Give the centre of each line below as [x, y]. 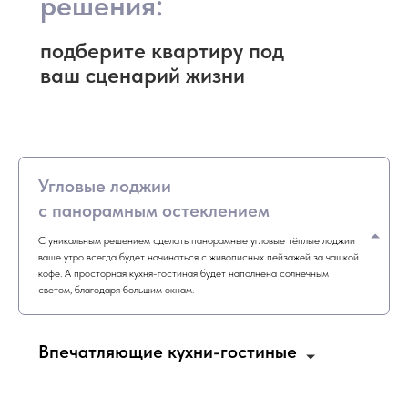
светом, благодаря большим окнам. [116, 290]
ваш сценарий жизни [143, 75]
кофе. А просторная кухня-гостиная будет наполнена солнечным [184, 273]
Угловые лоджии [105, 186]
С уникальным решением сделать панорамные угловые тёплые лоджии [197, 240]
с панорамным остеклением [154, 210]
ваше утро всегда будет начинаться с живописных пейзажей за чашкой [199, 257]
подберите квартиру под [162, 51]
